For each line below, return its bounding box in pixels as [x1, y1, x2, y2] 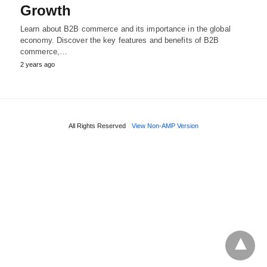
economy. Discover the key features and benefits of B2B [20, 35, 219, 45]
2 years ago [20, 60, 55, 68]
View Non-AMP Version [132, 122, 198, 129]
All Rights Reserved [69, 122, 126, 129]
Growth [20, 2, 71, 18]
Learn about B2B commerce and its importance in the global [20, 24, 231, 33]
